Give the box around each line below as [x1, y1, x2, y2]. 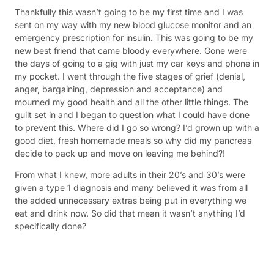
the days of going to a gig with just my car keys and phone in [15, 57, 259, 68]
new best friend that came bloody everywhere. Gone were [15, 45, 247, 56]
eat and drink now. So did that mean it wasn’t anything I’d [15, 208, 245, 219]
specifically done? [15, 221, 86, 232]
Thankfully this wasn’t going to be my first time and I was [15, 6, 243, 17]
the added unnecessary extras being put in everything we [15, 195, 246, 206]
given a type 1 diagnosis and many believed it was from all [15, 182, 248, 193]
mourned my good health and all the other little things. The [15, 96, 248, 107]
